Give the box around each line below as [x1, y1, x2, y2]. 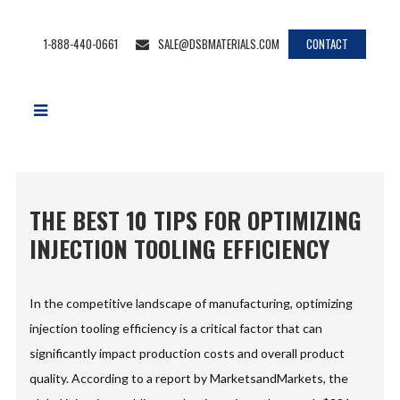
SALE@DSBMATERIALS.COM [157, 35, 279, 53]
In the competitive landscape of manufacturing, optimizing [29, 296, 354, 311]
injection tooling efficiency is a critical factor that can [29, 321, 323, 336]
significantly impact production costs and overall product [29, 346, 346, 361]
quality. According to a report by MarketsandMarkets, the [29, 371, 349, 386]
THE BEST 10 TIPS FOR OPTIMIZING [29, 203, 362, 237]
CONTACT [305, 35, 348, 53]
